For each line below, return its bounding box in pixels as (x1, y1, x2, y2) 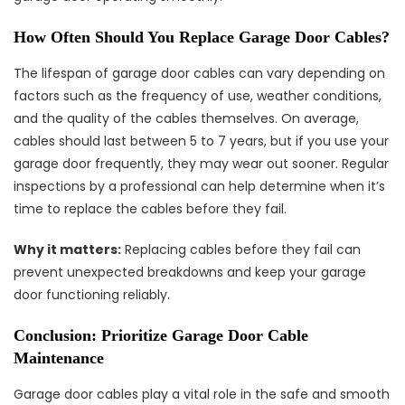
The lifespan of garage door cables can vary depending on (14, 64, 385, 82)
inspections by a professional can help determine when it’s (14, 177, 385, 195)
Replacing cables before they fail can (121, 240, 361, 259)
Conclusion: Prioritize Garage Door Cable (14, 326, 308, 344)
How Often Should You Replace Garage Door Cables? (14, 28, 390, 46)
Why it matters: (14, 240, 121, 259)
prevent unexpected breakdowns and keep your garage (14, 263, 366, 281)
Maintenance (14, 349, 104, 367)
